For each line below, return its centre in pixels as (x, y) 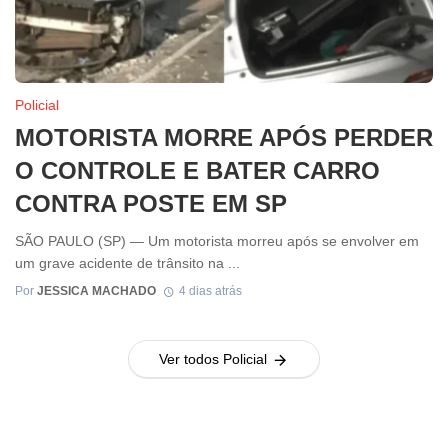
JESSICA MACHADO (96, 291)
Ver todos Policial (212, 359)
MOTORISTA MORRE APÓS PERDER (224, 138)
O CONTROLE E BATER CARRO (197, 171)
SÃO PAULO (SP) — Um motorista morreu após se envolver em (217, 240)
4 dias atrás (210, 291)
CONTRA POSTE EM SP (151, 204)
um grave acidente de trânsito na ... (127, 262)
